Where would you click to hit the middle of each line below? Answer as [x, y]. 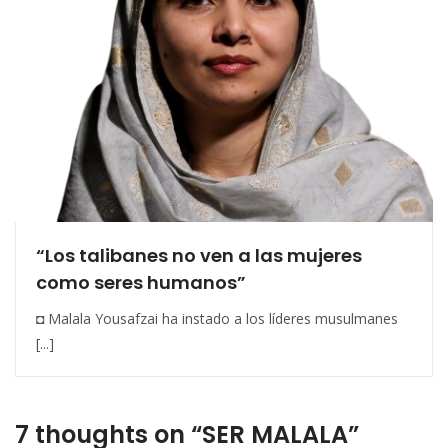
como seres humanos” [141, 283]
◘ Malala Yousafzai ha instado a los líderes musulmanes [217, 319]
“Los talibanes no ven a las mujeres [199, 256]
